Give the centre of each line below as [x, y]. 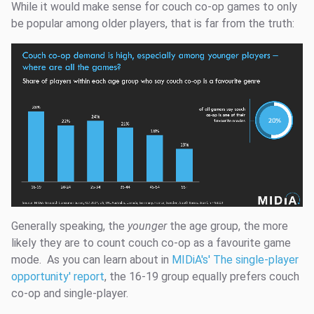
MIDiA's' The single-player [235, 260]
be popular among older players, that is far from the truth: [153, 24]
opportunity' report [58, 277]
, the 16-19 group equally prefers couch [202, 277]
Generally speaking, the [69, 226]
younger [147, 226]
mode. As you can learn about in [91, 260]
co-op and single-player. [71, 294]
